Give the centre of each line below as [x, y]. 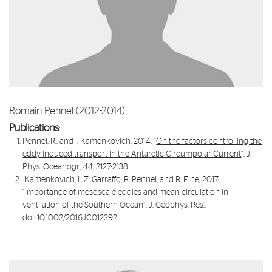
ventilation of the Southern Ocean [83, 206]
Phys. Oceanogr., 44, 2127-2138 [76, 167]
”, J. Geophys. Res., [175, 206]
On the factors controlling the [209, 142]
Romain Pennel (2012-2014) [67, 111]
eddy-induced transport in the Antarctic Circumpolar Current [132, 155]
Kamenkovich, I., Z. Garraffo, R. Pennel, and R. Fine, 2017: [122, 180]
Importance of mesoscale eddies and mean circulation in [127, 193]
